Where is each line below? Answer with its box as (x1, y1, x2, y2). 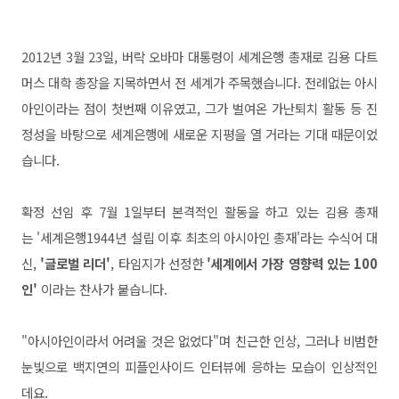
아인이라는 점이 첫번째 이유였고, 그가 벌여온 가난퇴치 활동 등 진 (21, 99, 378, 118)
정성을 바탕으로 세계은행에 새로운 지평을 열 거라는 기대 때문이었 (21, 125, 378, 143)
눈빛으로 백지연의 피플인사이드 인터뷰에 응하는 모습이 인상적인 (21, 357, 378, 376)
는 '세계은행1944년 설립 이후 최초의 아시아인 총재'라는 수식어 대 (21, 228, 378, 247)
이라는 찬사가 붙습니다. (41, 280, 167, 298)
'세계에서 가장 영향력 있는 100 (207, 254, 379, 273)
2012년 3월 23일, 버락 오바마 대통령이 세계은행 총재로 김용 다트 (21, 47, 378, 66)
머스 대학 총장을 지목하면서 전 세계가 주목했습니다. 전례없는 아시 (21, 73, 378, 92)
